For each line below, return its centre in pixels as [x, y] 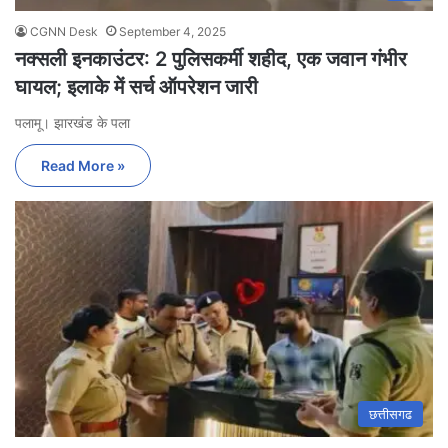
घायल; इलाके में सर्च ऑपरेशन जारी [136, 86]
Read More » [83, 165]
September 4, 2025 [172, 31]
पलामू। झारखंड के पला [72, 122]
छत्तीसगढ [390, 413]
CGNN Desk [64, 31]
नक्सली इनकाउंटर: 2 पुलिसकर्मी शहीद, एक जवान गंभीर [211, 58]
